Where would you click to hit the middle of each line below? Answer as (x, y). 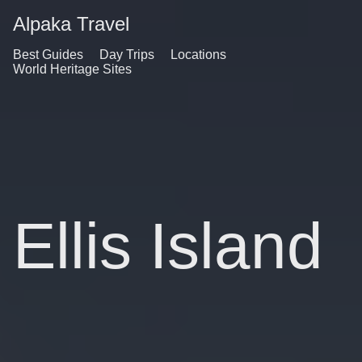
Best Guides (48, 55)
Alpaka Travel (71, 24)
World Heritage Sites (72, 69)
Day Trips (127, 55)
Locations (198, 55)
